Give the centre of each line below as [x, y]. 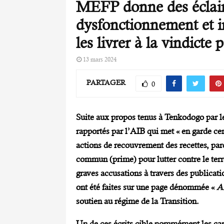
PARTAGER [106, 83]
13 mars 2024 [100, 59]
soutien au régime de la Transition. [137, 201]
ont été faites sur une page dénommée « [146, 187]
